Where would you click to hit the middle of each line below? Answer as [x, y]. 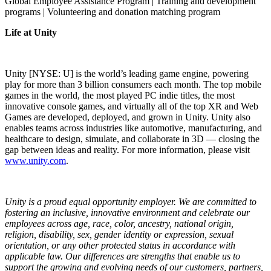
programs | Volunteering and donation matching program [113, 11]
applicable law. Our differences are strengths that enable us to [122, 256]
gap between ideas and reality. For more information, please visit [127, 149]
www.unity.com [35, 160]
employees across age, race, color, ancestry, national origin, [119, 223]
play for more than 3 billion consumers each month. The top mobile [133, 84]
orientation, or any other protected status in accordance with [120, 245]
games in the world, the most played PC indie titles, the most [120, 95]
